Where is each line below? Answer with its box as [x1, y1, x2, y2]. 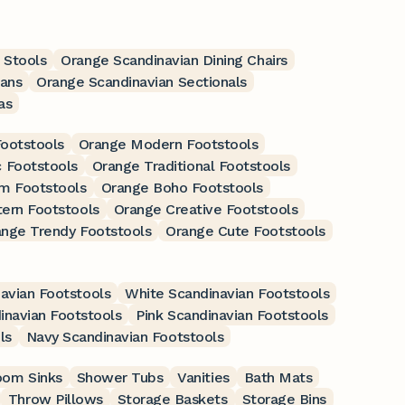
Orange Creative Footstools [113, 200, 298, 218]
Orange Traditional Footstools [91, 156, 290, 174]
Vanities [177, 368, 230, 386]
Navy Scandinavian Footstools [25, 327, 224, 345]
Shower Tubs [76, 368, 164, 386]
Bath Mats [243, 368, 313, 386]
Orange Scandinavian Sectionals [36, 72, 247, 90]
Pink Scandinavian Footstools [136, 306, 328, 324]
